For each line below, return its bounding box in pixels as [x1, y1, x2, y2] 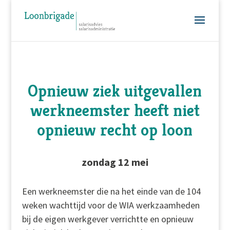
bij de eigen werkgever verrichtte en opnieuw [22, 213, 194, 225]
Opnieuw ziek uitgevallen [28, 81, 202, 101]
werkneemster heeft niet [30, 100, 200, 121]
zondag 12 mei [81, 156, 148, 168]
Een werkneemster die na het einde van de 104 [22, 185, 201, 197]
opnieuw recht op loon [37, 120, 193, 140]
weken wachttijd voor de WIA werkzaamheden [22, 199, 200, 211]
